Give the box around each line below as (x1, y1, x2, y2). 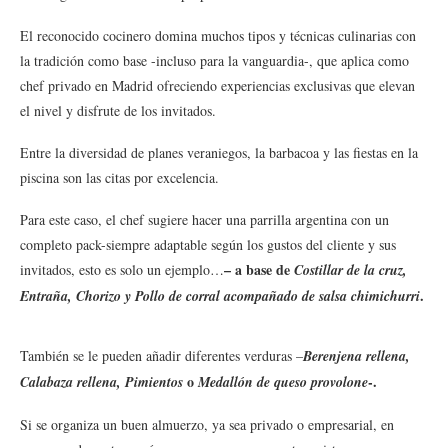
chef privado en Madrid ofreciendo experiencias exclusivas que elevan (20, 75, 415, 95)
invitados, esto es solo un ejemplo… (20, 259, 224, 279)
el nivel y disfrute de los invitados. (20, 100, 216, 120)
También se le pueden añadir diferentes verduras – (20, 345, 303, 365)
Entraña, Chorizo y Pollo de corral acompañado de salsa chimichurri (20, 285, 420, 306)
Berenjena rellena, (303, 345, 410, 366)
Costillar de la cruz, (294, 259, 407, 280)
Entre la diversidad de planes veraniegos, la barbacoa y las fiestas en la (20, 142, 418, 162)
